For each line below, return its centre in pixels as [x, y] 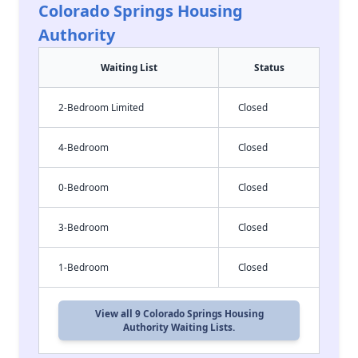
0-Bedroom [84, 187]
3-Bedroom [84, 227]
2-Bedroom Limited [101, 107]
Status [269, 67]
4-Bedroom [84, 147]
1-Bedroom [84, 267]
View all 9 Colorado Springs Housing [179, 313]
